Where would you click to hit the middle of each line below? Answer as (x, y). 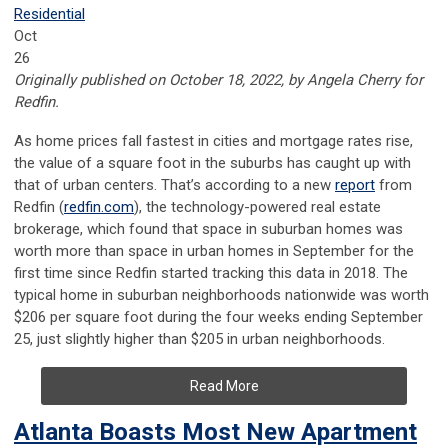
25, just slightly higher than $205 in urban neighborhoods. (199, 339)
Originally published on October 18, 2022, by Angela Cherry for (218, 80)
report (355, 185)
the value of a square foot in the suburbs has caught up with (212, 163)
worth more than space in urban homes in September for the (214, 251)
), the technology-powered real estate (257, 207)
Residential (49, 14)
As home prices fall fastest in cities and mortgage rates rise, (213, 141)
